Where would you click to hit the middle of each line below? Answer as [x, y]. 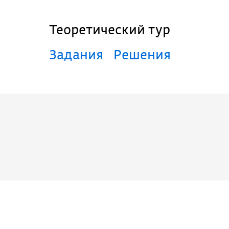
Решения [146, 54]
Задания [80, 54]
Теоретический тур [113, 29]
